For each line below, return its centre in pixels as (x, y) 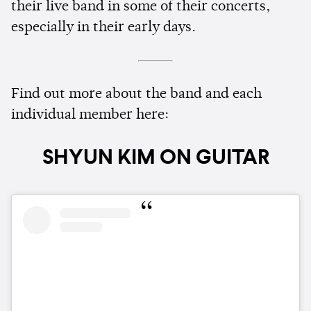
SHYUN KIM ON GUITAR (155, 159)
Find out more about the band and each (136, 95)
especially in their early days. (105, 28)
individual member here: (90, 116)
